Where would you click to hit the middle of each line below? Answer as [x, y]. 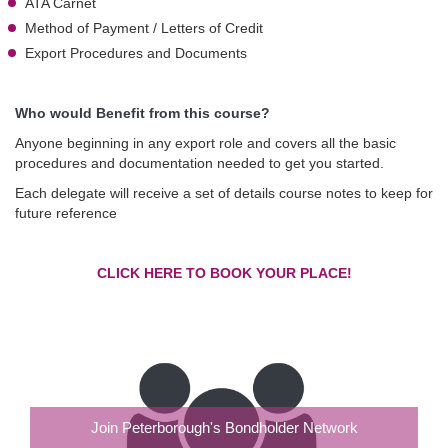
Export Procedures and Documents [136, 53]
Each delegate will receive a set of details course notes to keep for [224, 193]
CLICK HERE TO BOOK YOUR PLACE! [224, 273]
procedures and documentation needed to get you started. [199, 163]
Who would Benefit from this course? [142, 113]
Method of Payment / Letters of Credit [144, 28]
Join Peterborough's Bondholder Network [224, 428]
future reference [66, 213]
